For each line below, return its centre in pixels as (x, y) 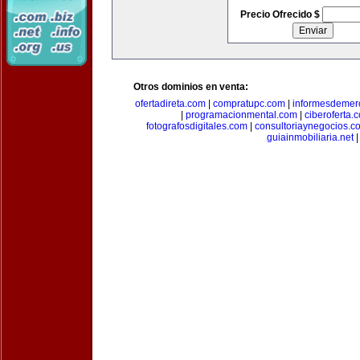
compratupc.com (249, 104)
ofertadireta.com (170, 104)
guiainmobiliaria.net (310, 137)
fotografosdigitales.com (197, 126)
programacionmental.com (241, 115)
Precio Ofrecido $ (281, 14)
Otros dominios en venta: (191, 87)
